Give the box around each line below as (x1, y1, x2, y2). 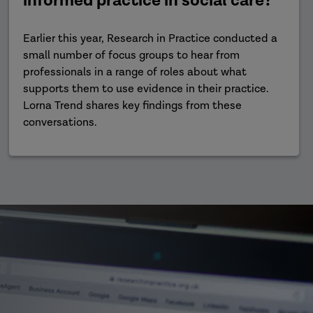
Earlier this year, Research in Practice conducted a (23, 31, 278, 46)
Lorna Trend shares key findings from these (23, 99, 242, 113)
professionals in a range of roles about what (23, 65, 247, 80)
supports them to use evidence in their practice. (23, 82, 270, 96)
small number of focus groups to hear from (23, 48, 240, 63)
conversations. (23, 115, 98, 130)
